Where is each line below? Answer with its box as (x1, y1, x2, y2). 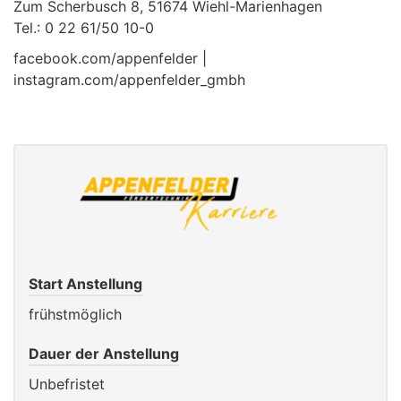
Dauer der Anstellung (29, 344, 179, 363)
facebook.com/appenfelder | (13, 49, 207, 68)
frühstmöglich (29, 304, 122, 323)
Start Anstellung (29, 274, 142, 293)
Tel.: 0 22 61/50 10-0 (13, 19, 154, 38)
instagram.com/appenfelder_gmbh (13, 71, 245, 90)
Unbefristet (29, 374, 105, 393)
